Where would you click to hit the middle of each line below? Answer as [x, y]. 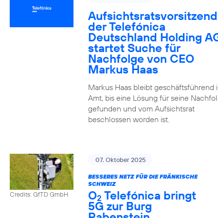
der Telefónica [127, 26]
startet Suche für [134, 48]
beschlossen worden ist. [128, 119]
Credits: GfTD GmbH [39, 194]
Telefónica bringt [149, 195]
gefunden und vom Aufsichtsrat [141, 109]
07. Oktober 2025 [120, 160]
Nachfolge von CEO [141, 58]
